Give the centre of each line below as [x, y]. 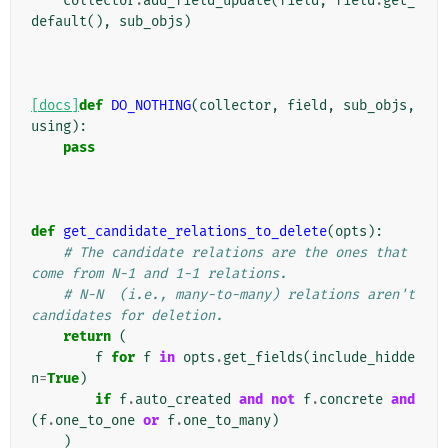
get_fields [263, 358]
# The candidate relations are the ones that [235, 253]
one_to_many [227, 421]
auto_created [183, 400]
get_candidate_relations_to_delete [195, 232]
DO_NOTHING [151, 106]
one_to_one [95, 421]
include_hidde [363, 358]
